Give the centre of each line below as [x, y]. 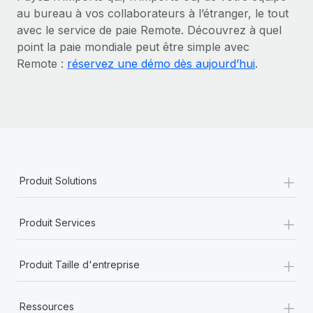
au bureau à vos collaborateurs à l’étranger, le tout [153, 13]
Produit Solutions [58, 180]
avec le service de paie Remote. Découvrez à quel [149, 30]
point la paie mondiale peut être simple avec [133, 46]
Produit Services [58, 222]
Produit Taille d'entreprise [80, 264]
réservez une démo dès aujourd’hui [161, 63]
